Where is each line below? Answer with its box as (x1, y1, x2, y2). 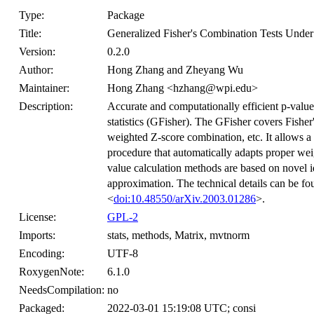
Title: (19, 27, 41, 39)
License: (19, 211, 56, 223)
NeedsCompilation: (19, 284, 104, 296)
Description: (19, 100, 73, 112)
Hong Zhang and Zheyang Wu (107, 64, 243, 76)
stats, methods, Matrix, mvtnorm (107, 229, 250, 241)
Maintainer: (19, 82, 69, 94)
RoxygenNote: (19, 266, 84, 278)
